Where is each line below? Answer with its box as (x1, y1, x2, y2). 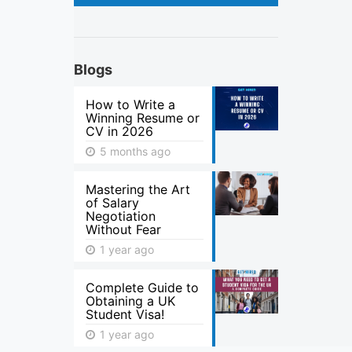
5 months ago (97, 145, 170, 158)
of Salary (86, 195, 139, 211)
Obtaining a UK (86, 293, 175, 309)
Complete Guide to (86, 280, 199, 295)
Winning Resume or (86, 110, 200, 126)
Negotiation (86, 208, 156, 224)
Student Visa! (86, 306, 164, 322)
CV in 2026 (86, 123, 153, 139)
